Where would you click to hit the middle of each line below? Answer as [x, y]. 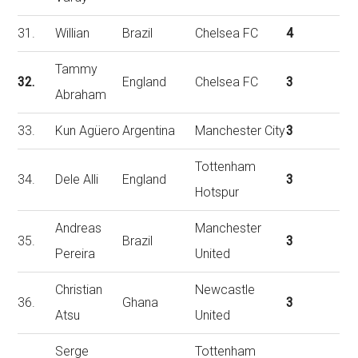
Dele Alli [77, 179]
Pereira [76, 254]
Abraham [81, 95]
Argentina [149, 131]
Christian [79, 290]
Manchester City [241, 131]
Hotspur [217, 192]
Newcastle [225, 290]
